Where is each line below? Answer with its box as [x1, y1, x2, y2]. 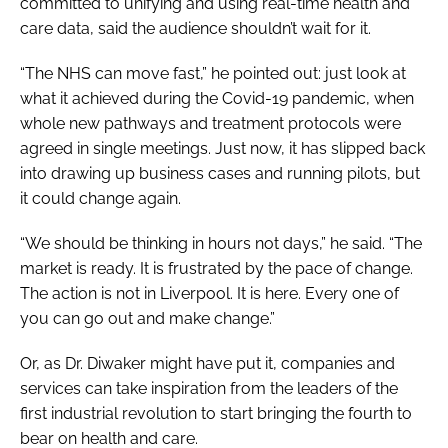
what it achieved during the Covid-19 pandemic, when [20, 89, 414, 109]
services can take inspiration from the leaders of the [20, 379, 398, 399]
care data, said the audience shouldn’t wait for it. [20, 19, 371, 39]
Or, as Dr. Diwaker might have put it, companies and [20, 354, 395, 374]
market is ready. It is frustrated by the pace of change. [20, 259, 413, 279]
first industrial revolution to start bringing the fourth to [20, 404, 412, 424]
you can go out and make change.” [20, 309, 275, 329]
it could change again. [20, 189, 181, 209]
